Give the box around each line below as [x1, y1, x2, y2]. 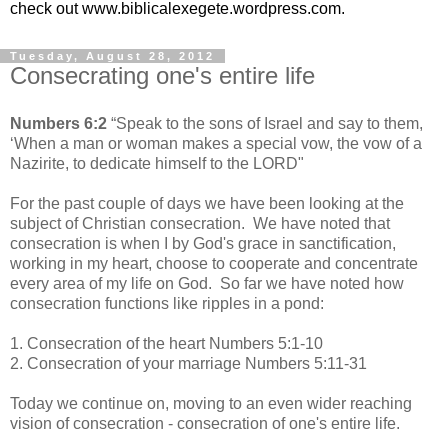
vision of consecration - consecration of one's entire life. [10, 414, 400, 432]
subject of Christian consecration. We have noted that [10, 214, 390, 232]
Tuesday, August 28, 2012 [10, 50, 215, 62]
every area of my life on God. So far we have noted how [10, 274, 404, 292]
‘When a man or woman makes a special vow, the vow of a [10, 134, 422, 152]
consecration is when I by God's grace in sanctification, [10, 234, 396, 252]
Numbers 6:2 [10, 114, 111, 132]
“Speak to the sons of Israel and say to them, [111, 114, 423, 132]
